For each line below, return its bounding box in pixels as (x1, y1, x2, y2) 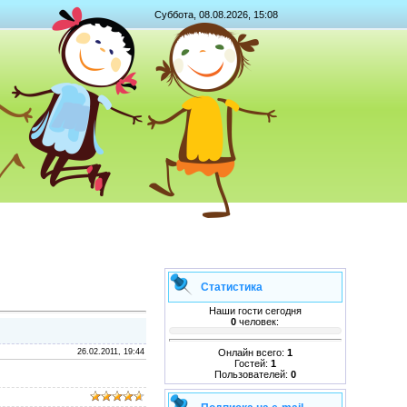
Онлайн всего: (217, 346, 287, 358)
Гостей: (233, 357, 271, 369)
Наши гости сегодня (208, 305, 302, 316)
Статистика (200, 281, 263, 293)
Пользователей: (213, 368, 291, 380)
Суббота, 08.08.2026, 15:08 (154, 9, 278, 20)
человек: (239, 316, 279, 327)
